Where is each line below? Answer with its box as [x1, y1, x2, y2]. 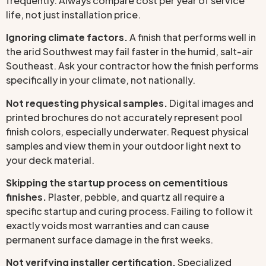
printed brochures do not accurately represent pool [6, 110, 242, 123]
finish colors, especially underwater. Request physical [6, 125, 249, 138]
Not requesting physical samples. [6, 96, 167, 109]
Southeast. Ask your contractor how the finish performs [6, 59, 258, 72]
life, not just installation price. [6, 8, 141, 21]
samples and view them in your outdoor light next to [6, 139, 241, 152]
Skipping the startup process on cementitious [6, 176, 228, 189]
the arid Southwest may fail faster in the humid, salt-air [6, 45, 253, 58]
